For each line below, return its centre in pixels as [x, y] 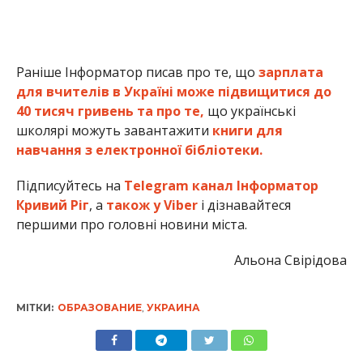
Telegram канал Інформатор [221, 186]
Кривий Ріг [52, 205]
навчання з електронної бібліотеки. [139, 150]
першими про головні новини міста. [131, 225]
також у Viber [152, 205]
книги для [247, 131]
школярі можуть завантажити [114, 131]
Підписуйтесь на [70, 186]
